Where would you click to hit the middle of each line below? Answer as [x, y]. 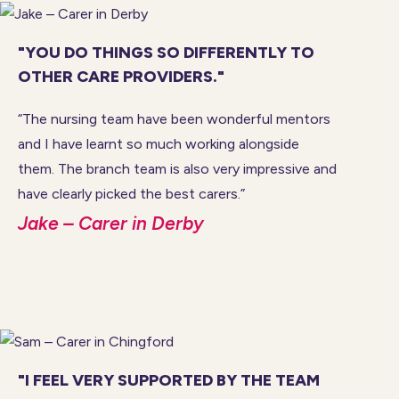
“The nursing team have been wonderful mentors [174, 118]
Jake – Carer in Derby [111, 223]
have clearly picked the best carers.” [131, 193]
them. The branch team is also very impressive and [177, 168]
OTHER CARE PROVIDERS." [121, 76]
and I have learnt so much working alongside [159, 143]
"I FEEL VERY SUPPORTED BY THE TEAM [169, 380]
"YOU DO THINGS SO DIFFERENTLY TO [166, 52]
